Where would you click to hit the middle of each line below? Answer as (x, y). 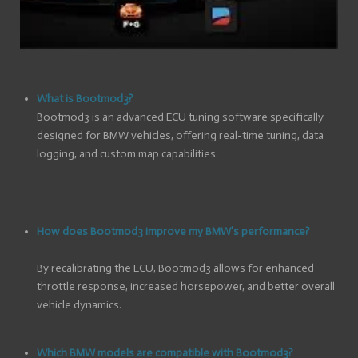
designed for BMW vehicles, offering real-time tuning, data (180, 135)
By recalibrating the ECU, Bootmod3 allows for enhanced (175, 268)
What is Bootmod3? (85, 99)
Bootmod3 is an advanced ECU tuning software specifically (180, 117)
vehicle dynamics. (79, 305)
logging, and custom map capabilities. (127, 154)
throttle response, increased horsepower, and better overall (186, 286)
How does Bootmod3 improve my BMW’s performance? (173, 231)
